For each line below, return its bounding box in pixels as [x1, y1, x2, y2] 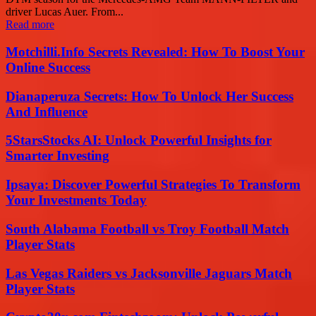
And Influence [6, 104, 87, 119]
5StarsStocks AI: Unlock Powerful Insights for [6, 133, 272, 148]
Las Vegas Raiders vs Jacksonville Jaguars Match [6, 265, 292, 281]
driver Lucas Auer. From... [6, 6, 123, 18]
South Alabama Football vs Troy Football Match [6, 221, 289, 236]
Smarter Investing [6, 148, 109, 164]
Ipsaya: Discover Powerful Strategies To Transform [6, 177, 300, 193]
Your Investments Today [6, 193, 147, 208]
